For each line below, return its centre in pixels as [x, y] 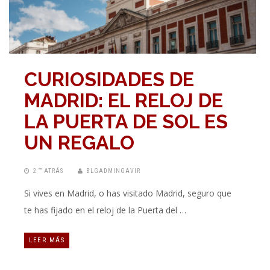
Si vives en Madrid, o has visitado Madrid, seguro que [128, 193]
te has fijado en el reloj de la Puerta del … [105, 210]
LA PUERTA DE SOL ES [126, 122]
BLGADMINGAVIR [113, 171]
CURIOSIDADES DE [109, 80]
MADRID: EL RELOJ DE [124, 101]
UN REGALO [79, 143]
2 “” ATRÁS [48, 171]
